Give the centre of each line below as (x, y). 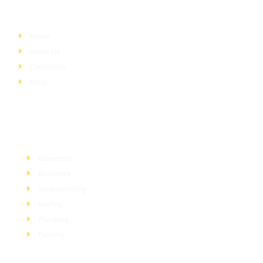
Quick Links (39, 12)
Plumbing (53, 219)
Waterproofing (62, 188)
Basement (55, 158)
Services (41, 134)
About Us (45, 51)
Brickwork (54, 173)
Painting (51, 234)
